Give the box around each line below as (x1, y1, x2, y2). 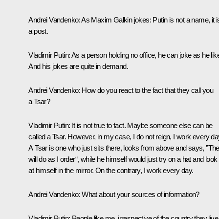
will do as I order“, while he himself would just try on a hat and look (28, 154, 218, 163)
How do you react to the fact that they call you (80, 86, 213, 94)
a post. (28, 26, 48, 35)
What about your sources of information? (82, 190, 199, 198)
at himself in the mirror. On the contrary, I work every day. (28, 166, 194, 175)
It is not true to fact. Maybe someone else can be (70, 121, 213, 130)
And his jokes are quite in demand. (28, 62, 128, 70)
